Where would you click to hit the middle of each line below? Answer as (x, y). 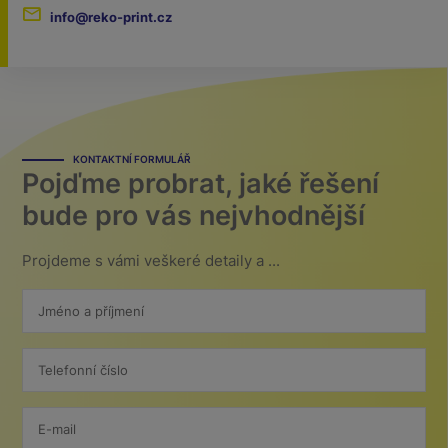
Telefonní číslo (82, 369)
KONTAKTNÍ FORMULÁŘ (131, 158)
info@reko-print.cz (111, 17)
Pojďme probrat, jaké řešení (201, 182)
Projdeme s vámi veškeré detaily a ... (151, 260)
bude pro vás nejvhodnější (194, 214)
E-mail (56, 428)
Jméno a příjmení (90, 311)
